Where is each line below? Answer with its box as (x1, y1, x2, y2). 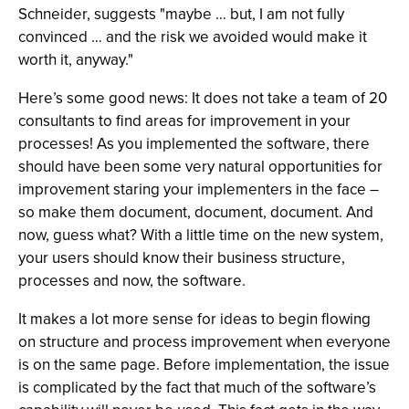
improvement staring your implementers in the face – (18, 178, 379, 201)
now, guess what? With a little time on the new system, (18, 224, 383, 246)
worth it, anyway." (18, 48, 133, 71)
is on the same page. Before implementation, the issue (18, 353, 390, 376)
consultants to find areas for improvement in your (18, 110, 351, 132)
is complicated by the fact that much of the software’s (18, 376, 376, 399)
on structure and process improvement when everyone (18, 330, 391, 353)
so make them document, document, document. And (18, 201, 373, 224)
